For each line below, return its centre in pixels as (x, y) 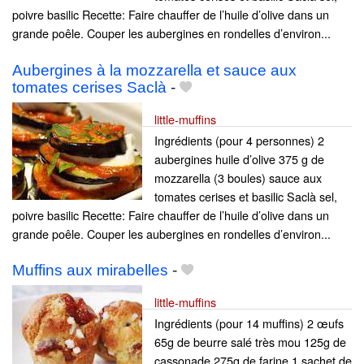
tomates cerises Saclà (89, 87)
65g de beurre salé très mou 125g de (250, 341)
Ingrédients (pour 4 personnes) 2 (239, 140)
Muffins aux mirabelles (90, 270)
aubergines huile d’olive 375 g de (239, 158)
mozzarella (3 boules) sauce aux (238, 177)
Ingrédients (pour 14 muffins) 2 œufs (249, 323)
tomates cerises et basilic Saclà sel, (246, 196)
